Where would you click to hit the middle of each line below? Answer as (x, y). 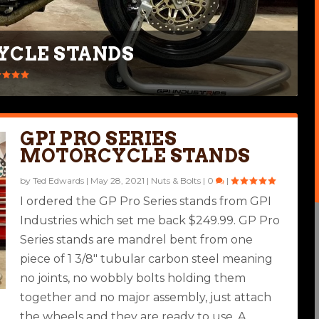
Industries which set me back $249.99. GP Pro (150, 220)
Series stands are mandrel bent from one (137, 240)
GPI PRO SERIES (99, 138)
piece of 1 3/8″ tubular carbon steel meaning (147, 259)
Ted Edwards (59, 181)
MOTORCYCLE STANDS (135, 156)
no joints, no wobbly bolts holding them (133, 278)
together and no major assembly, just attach (146, 297)
